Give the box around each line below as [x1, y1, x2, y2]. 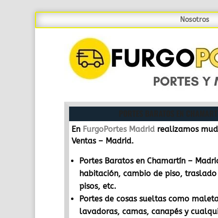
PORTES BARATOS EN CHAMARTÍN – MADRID [64, 103, 204, 114]
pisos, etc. [79, 182, 116, 191]
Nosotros [180, 16, 209, 24]
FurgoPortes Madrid [83, 125, 155, 134]
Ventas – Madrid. [72, 136, 134, 145]
